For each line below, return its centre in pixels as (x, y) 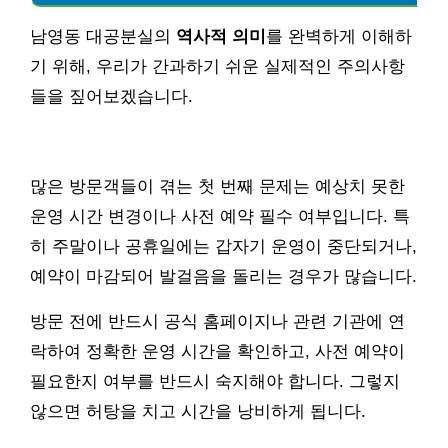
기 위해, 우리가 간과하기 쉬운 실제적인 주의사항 (217, 66)
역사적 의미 (221, 36)
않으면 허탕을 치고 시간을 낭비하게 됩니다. (198, 411)
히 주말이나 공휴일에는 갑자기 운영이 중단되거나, (223, 246)
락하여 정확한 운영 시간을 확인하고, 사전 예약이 (217, 351)
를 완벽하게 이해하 (339, 36)
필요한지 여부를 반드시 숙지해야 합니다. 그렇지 (215, 381)
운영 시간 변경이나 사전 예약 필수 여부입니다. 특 (220, 216)
